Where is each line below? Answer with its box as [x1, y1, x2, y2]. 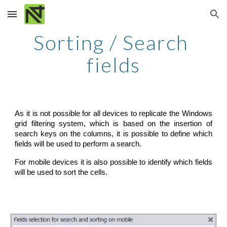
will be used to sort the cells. [15, 168, 108, 176]
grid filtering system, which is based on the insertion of [15, 120, 212, 128]
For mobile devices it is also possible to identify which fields [15, 158, 212, 166]
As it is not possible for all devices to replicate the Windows [15, 109, 212, 118]
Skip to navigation [156, 14, 219, 23]
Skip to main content [8, 14, 80, 23]
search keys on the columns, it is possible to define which [15, 130, 212, 138]
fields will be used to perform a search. [15, 140, 142, 148]
